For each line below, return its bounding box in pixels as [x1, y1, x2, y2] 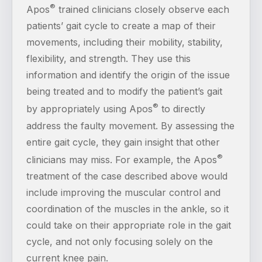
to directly [158, 103, 205, 115]
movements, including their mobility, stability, [26, 36, 223, 49]
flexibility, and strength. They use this [26, 53, 191, 65]
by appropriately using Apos [26, 103, 153, 115]
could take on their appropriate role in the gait [26, 219, 231, 232]
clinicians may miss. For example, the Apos [26, 154, 217, 166]
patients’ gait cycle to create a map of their [26, 20, 216, 32]
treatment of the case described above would [26, 170, 227, 182]
